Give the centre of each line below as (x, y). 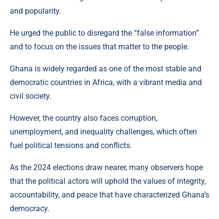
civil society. (31, 96)
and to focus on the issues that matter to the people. (99, 46)
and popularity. (35, 11)
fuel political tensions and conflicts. (71, 145)
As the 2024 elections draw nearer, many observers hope (106, 167)
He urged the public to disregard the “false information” (104, 33)
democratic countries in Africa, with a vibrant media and (106, 82)
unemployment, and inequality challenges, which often (103, 131)
